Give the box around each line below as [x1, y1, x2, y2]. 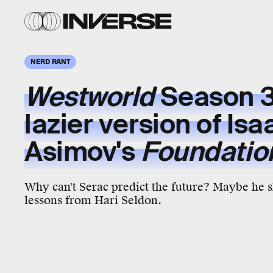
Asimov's [24, 135, 141, 169]
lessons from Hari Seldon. [24, 193, 161, 207]
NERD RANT [30, 57, 71, 65]
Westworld [24, 80, 155, 115]
